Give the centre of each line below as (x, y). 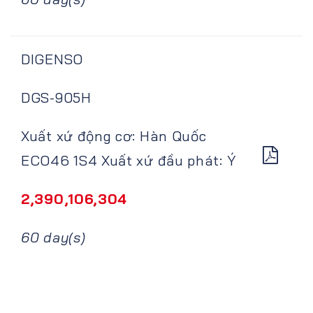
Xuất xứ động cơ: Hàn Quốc (114, 136)
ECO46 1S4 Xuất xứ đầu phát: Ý (129, 160)
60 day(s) (53, 237)
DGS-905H (56, 97)
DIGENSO (52, 59)
